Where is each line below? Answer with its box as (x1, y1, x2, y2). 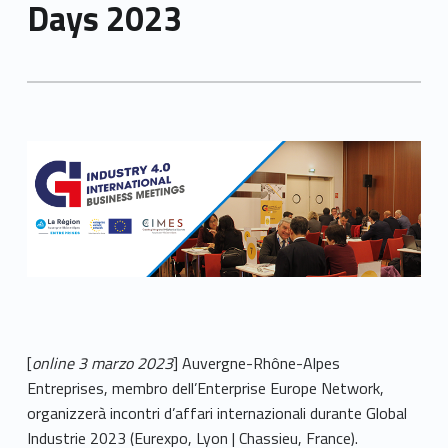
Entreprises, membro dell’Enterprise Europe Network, (26, 375, 384, 400)
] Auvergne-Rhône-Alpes (172, 350, 340, 375)
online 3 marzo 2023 (31, 350, 173, 375)
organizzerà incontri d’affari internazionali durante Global (26, 400, 407, 425)
